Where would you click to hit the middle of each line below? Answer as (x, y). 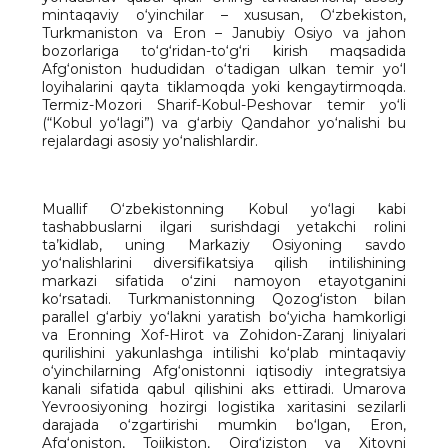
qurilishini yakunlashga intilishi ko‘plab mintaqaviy (224, 353)
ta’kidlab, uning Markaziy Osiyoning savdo (224, 245)
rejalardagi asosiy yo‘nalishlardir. (150, 141)
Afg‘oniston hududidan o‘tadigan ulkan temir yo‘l (224, 69)
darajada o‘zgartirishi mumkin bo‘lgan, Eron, (224, 425)
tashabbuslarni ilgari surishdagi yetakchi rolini (224, 227)
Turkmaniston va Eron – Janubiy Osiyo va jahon (224, 33)
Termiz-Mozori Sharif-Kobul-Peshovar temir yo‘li (224, 105)
